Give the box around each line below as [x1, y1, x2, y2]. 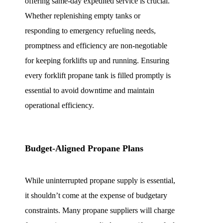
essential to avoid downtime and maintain [25, 86, 154, 95]
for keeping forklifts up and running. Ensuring [25, 56, 169, 65]
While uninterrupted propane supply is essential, [25, 176, 175, 185]
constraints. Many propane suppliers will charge [25, 206, 175, 215]
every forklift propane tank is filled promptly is [25, 71, 171, 80]
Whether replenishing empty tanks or [25, 11, 140, 20]
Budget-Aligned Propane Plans [25, 143, 143, 153]
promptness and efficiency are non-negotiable [25, 41, 167, 50]
